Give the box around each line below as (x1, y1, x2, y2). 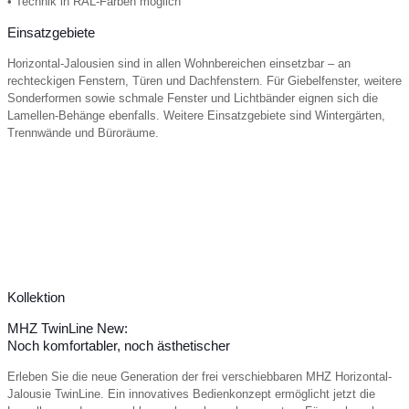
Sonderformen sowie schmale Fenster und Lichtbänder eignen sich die (7, 90, 378, 105)
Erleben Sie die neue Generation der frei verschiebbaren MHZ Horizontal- (7, 369, 392, 383)
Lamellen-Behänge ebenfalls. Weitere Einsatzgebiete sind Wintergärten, (7, 108, 385, 122)
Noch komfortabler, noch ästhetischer (7, 337, 230, 353)
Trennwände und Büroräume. (7, 125, 159, 140)
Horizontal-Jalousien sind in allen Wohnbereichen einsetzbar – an (7, 56, 351, 70)
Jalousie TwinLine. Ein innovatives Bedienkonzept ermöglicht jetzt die (7, 386, 375, 401)
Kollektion (7, 288, 65, 305)
